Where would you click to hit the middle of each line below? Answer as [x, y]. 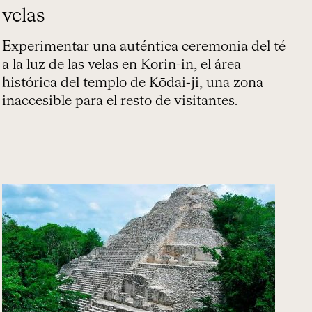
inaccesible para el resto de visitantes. [120, 101]
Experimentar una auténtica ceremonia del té [144, 47]
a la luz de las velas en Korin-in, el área [122, 65]
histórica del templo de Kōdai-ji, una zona [133, 83]
